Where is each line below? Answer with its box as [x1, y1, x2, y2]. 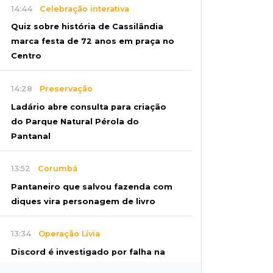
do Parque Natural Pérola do [11, 116, 139, 126]
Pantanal [11, 131, 51, 141]
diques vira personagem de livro [11, 196, 155, 206]
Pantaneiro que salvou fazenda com [11, 182, 172, 191]
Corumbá [30, 164, 77, 174]
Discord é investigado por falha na [11, 247, 165, 257]
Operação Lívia [31, 229, 100, 239]
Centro [11, 51, 41, 61]
